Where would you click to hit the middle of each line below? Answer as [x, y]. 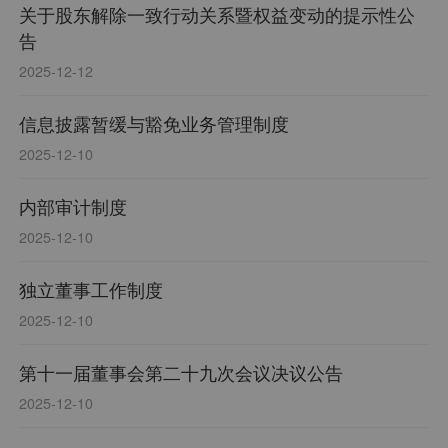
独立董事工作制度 [91, 289]
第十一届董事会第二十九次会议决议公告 [181, 372]
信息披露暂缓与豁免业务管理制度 [154, 123]
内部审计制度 [73, 206]
